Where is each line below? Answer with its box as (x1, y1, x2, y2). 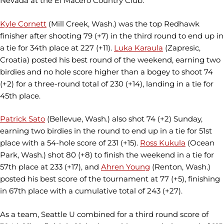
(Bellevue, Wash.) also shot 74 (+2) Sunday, (45, 114, 202, 123)
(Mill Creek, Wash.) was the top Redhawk (46, 18, 199, 28)
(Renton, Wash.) (150, 162, 210, 171)
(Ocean (185, 138, 214, 147)
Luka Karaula (114, 42, 163, 52)
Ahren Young (101, 162, 150, 171)
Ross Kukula (140, 138, 185, 147)
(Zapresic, (163, 42, 200, 52)
